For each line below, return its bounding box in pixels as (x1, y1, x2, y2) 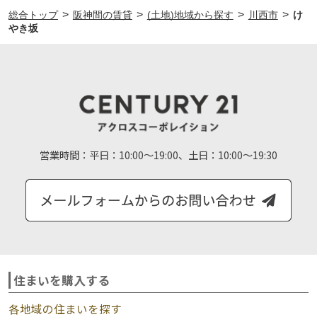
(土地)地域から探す (146, 9, 234, 21)
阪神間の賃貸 (72, 9, 132, 21)
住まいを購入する (13, 272, 110, 289)
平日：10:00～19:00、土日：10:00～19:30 (89, 147, 277, 163)
